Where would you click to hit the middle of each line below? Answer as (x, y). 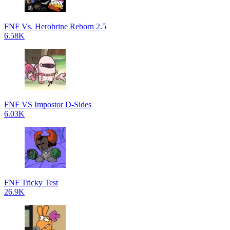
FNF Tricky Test (31, 183)
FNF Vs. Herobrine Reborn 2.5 (55, 26)
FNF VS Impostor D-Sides (48, 104)
